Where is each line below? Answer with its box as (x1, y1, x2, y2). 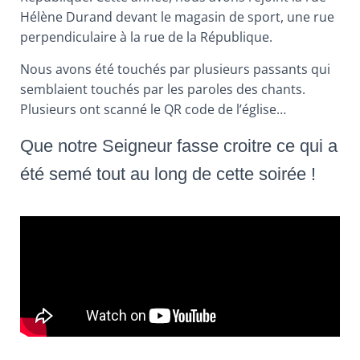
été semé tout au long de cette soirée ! (20, 163, 316, 184)
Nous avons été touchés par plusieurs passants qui (20, 59, 330, 78)
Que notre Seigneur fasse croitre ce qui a (20, 135, 337, 156)
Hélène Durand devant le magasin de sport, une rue (20, 7, 334, 26)
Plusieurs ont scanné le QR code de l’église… (20, 100, 286, 118)
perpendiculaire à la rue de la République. (20, 27, 272, 46)
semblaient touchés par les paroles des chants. (20, 80, 305, 98)
